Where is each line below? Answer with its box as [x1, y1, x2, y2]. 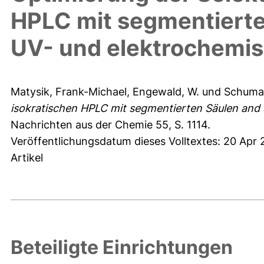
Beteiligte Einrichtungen [11, 236, 233, 259]
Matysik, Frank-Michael [11, 85, 127, 98]
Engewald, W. [133, 85, 199, 98]
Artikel [11, 151, 43, 164]
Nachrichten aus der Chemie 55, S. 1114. [11, 118, 210, 131]
